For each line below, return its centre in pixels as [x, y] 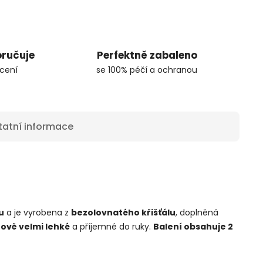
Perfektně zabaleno [147, 55]
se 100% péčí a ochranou [147, 70]
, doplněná [197, 213]
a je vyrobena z [38, 213]
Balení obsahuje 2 [193, 227]
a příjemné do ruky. [112, 227]
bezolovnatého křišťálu [123, 213]
